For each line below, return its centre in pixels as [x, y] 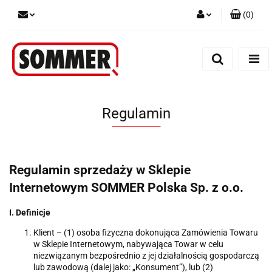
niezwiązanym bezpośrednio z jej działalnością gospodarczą [146, 256]
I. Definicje [30, 213]
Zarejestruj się [186, 65]
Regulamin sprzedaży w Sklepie [100, 170]
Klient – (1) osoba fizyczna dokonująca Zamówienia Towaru [146, 233]
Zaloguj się [192, 47]
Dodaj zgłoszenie [180, 83]
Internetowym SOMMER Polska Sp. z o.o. [126, 188]
